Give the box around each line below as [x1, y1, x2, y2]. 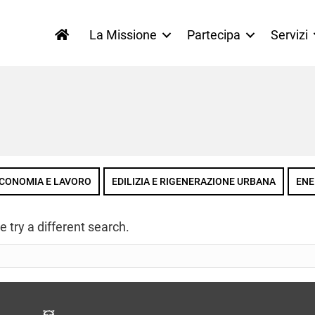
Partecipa [187, 27, 240, 42]
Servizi [271, 27, 308, 42]
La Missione [89, 27, 157, 42]
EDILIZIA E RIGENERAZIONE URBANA [112, 176, 276, 188]
